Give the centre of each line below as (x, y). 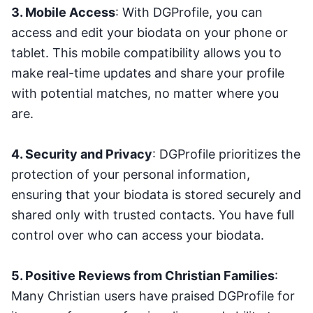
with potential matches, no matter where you (145, 93)
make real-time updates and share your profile (148, 73)
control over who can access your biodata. (138, 235)
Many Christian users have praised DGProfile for (153, 296)
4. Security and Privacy (82, 154)
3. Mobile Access (63, 12)
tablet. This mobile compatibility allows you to (146, 52)
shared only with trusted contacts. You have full (153, 214)
